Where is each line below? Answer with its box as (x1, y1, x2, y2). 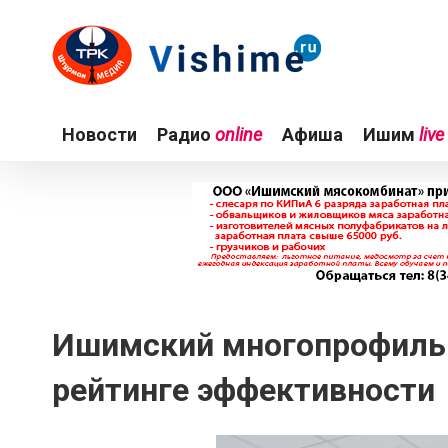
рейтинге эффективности (52, 371, 435, 410)
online (215, 124, 262, 145)
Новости (62, 124, 137, 145)
